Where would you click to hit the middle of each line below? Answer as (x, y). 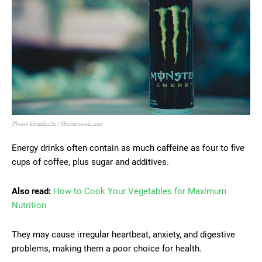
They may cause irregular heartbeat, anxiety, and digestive (123, 235)
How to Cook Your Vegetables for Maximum (140, 192)
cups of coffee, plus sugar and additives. (90, 162)
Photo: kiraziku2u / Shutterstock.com (57, 124)
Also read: (31, 192)
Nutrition (29, 206)
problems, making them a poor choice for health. (107, 249)
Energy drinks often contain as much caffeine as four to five (128, 148)
